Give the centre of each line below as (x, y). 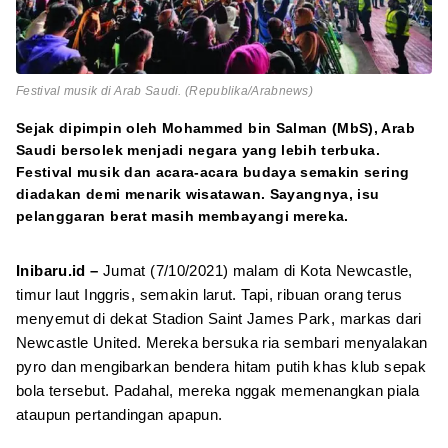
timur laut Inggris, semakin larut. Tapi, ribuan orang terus (209, 294)
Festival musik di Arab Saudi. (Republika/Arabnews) (164, 91)
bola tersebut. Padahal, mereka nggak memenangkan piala (218, 390)
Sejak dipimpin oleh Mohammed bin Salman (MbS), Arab (215, 128)
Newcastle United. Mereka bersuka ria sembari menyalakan (222, 342)
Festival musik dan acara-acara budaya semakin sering (213, 172)
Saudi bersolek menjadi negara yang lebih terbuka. (198, 150)
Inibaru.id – (59, 270)
